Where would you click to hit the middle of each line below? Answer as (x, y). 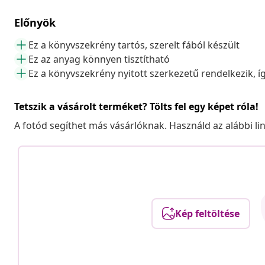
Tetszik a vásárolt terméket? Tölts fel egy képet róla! (136, 106)
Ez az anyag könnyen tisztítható (99, 59)
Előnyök (35, 22)
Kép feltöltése (207, 213)
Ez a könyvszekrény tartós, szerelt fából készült (134, 45)
